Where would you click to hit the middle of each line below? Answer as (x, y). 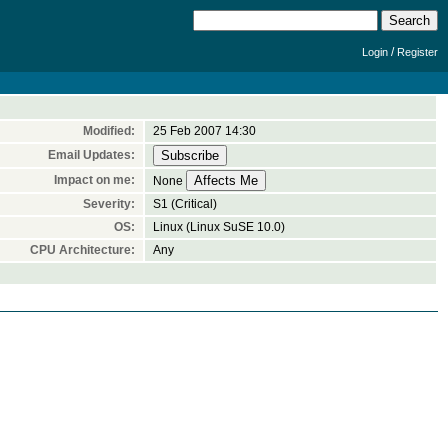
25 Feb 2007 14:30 (204, 131)
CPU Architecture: (82, 250)
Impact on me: (94, 180)
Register (417, 52)
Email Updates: (91, 155)
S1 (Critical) (185, 204)
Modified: (109, 131)
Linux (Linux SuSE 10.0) (219, 227)
